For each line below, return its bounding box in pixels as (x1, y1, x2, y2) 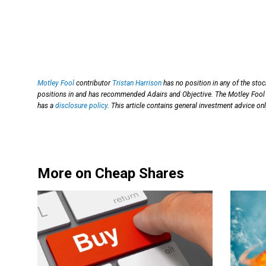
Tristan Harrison (112, 79, 161, 88)
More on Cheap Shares (37, 165, 184, 182)
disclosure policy (55, 102, 107, 110)
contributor (74, 79, 112, 88)
